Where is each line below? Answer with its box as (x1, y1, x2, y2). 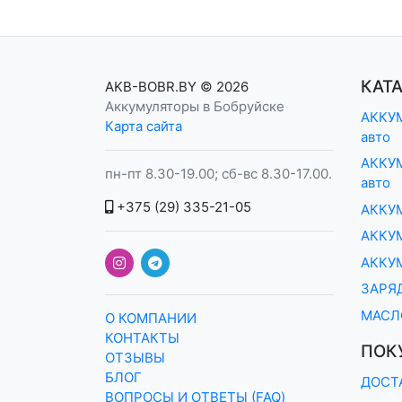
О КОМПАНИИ (105, 309, 197, 327)
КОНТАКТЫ (105, 328, 179, 346)
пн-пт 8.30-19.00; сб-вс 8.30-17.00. (105, 165, 332, 183)
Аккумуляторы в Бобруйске (105, 98, 284, 116)
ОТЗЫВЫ (105, 348, 165, 366)
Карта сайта (105, 118, 182, 135)
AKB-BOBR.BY (105, 78, 197, 96)
